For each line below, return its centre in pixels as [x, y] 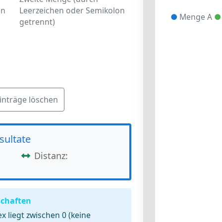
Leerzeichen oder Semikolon [72, 10]
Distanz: [51, 156]
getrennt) [37, 22]
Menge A [195, 17]
